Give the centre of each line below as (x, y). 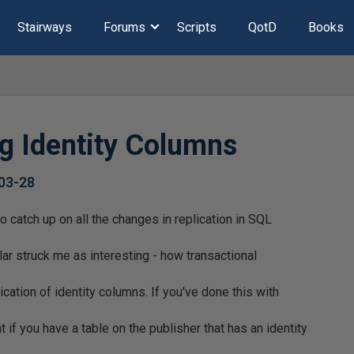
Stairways (44, 27)
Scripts (196, 27)
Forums (124, 27)
